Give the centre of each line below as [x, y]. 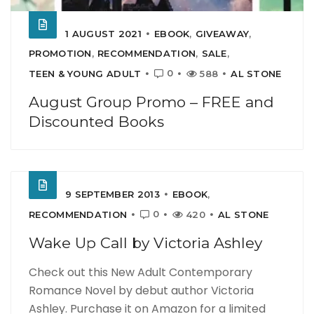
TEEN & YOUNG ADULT [85, 73]
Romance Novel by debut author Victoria [141, 290]
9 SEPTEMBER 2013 [112, 194]
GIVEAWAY [222, 33]
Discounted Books [96, 121]
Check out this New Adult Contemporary [141, 272]
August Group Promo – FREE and [151, 102]
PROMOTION [60, 53]
